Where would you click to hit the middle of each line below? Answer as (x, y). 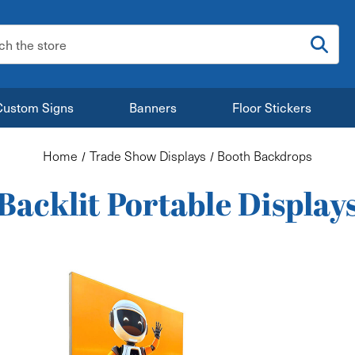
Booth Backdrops (265, 156)
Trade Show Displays (147, 156)
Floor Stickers (271, 107)
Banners (153, 107)
